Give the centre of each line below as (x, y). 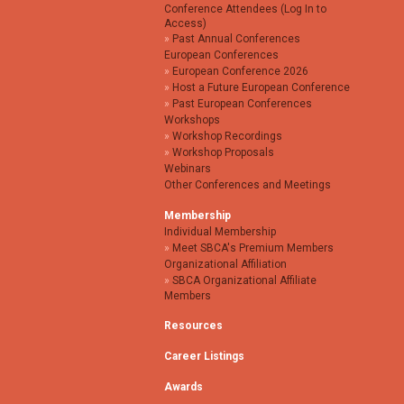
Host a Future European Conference (261, 88)
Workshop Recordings (227, 137)
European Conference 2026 (240, 72)
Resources (193, 326)
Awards (184, 387)
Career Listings (204, 357)
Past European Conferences (242, 104)
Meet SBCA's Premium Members (253, 248)
